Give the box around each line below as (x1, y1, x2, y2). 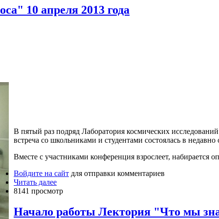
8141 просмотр (14, 186, 63, 195)
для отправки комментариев (69, 169, 165, 177)
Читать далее (14, 177, 57, 186)
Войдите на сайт (14, 169, 69, 177)
